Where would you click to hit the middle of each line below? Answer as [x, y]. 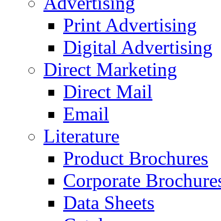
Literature [81, 136]
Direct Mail [108, 92]
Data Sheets [109, 203]
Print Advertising [130, 25]
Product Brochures [136, 158]
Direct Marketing [110, 69]
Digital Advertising [138, 47]
